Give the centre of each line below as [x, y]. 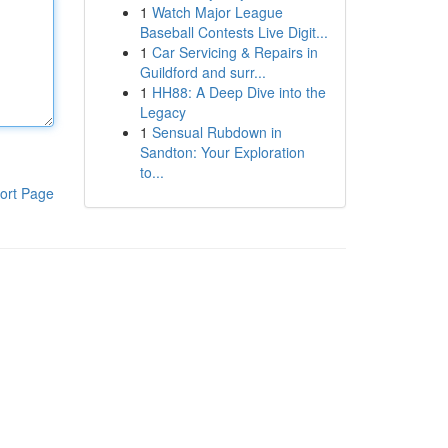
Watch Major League [217, 12]
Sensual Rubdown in [216, 132]
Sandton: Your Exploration [222, 152]
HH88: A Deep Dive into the [238, 92]
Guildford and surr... [202, 72]
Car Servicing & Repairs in [234, 52]
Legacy [162, 112]
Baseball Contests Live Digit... [233, 32]
